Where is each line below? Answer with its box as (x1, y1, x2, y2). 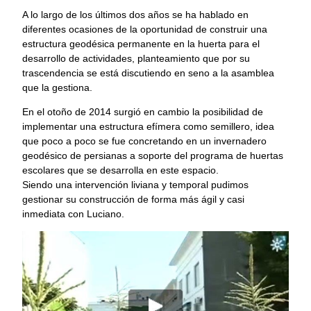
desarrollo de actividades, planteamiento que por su (22, 52, 250, 64)
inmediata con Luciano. (22, 208, 124, 219)
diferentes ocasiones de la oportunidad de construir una (22, 23, 267, 35)
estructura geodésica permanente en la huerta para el (22, 37, 260, 49)
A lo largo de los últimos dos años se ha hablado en (22, 8, 249, 20)
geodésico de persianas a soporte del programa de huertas (22, 149, 283, 161)
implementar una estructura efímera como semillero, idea (22, 120, 274, 132)
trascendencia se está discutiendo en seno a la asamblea (22, 67, 274, 78)
